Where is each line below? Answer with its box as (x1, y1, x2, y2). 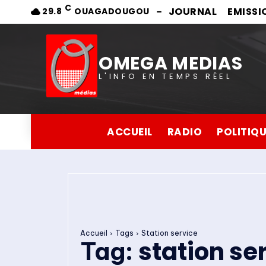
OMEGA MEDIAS (99, 50, 243, 76)
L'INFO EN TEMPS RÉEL (99, 70, 233, 82)
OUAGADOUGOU (74, 5, 150, 17)
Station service (141, 229, 198, 238)
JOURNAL (168, 5, 217, 18)
